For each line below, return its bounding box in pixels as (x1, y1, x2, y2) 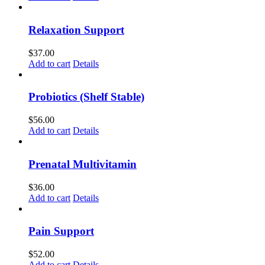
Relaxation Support (28, 24, 124, 37)
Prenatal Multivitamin (28, 157, 137, 170)
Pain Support (28, 225, 94, 238)
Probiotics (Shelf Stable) (28, 91, 144, 104)
